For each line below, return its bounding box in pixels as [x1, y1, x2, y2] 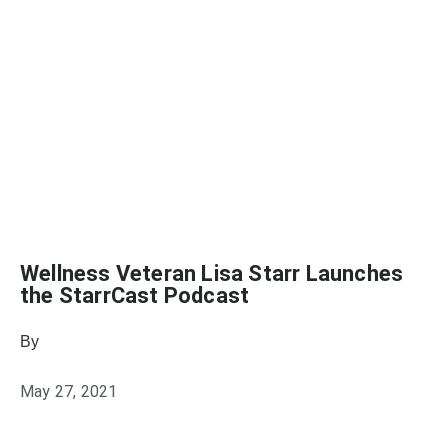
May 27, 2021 [20, 382, 118, 401]
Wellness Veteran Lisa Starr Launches [20, 261, 404, 286]
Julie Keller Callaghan [43, 333, 207, 350]
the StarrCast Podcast [20, 283, 250, 308]
